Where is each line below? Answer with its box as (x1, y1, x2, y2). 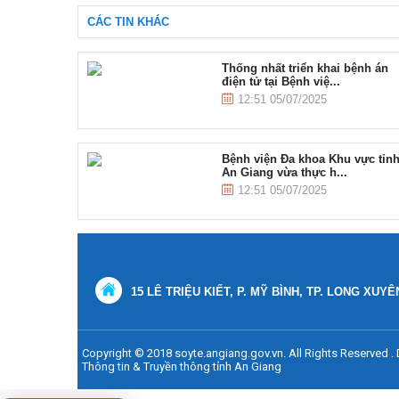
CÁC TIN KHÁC (87, 15, 169, 28)
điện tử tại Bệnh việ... (222, 75, 341, 88)
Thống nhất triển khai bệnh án (222, 61, 389, 75)
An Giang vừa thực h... (222, 166, 348, 179)
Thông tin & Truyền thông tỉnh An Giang (82, 360, 281, 373)
